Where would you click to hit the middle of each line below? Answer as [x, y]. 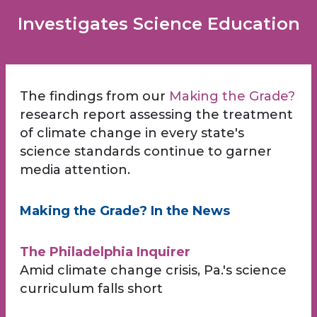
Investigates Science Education [158, 24]
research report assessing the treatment [156, 115]
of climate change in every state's [132, 133]
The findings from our [94, 97]
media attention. [75, 170]
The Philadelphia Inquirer [105, 252]
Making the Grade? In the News [125, 211]
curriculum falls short [91, 289]
